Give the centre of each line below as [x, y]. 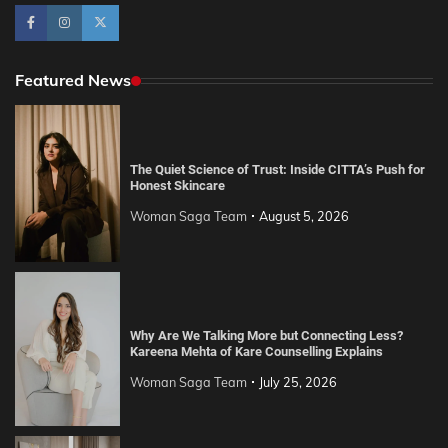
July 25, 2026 [297, 381]
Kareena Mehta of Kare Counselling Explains [256, 351]
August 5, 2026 [303, 215]
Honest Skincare [177, 186]
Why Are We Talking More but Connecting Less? [266, 335]
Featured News [73, 80]
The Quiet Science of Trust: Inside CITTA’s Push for [277, 170]
